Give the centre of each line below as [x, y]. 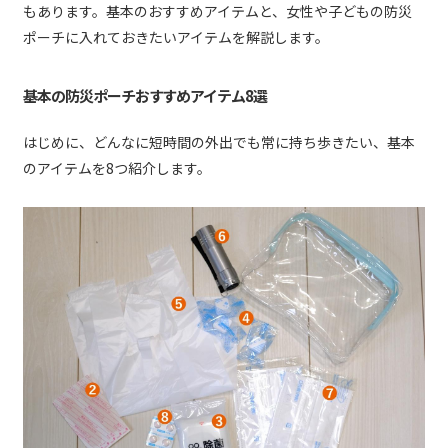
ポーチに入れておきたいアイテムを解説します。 [176, 37]
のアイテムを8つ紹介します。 [117, 168]
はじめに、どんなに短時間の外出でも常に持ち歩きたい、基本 [219, 142]
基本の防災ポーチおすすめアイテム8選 [145, 95]
